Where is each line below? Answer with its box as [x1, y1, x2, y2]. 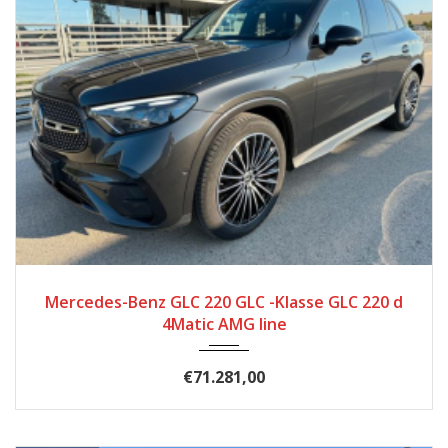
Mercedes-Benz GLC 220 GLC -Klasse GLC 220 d [45, 290, 403, 313]
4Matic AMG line [161, 312, 287, 335]
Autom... [205, 273, 258, 293]
